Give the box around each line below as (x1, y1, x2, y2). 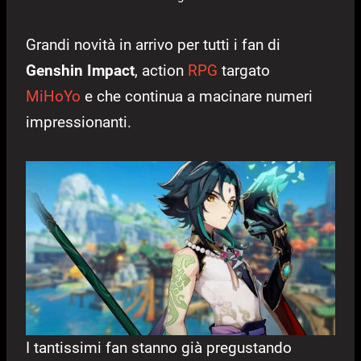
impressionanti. (26, 113, 131, 132)
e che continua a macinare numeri (81, 87, 313, 106)
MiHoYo (26, 87, 81, 106)
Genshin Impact (26, 61, 135, 81)
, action (135, 61, 188, 81)
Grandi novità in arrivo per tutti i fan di (26, 35, 280, 55)
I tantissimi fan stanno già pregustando (26, 338, 292, 358)
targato (218, 61, 270, 81)
